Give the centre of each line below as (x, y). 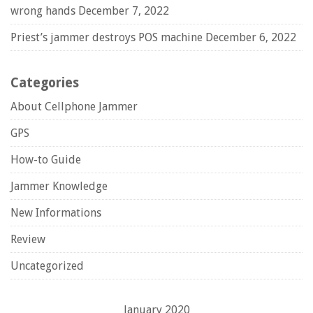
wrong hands (43, 11)
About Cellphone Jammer (74, 107)
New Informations (56, 213)
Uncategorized (47, 266)
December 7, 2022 (124, 11)
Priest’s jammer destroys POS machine (107, 37)
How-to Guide (46, 160)
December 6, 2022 (251, 37)
